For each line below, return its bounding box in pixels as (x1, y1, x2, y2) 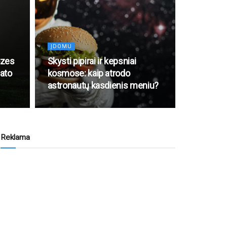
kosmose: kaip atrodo (47, 68, 130, 79)
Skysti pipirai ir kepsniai (47, 56, 136, 66)
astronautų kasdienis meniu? (47, 80, 159, 91)
